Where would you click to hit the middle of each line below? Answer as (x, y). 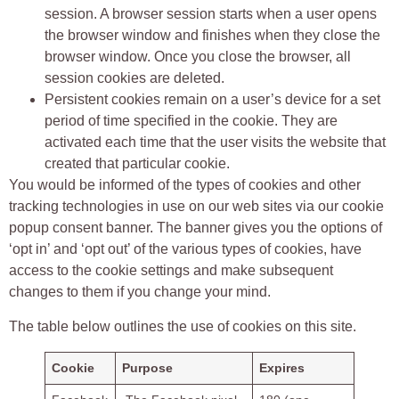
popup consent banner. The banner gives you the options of (195, 228)
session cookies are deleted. (136, 78)
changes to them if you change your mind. (142, 292)
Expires (282, 367)
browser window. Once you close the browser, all (198, 57)
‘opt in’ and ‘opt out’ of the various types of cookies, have (185, 249)
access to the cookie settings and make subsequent (171, 271)
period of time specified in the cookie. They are (191, 121)
